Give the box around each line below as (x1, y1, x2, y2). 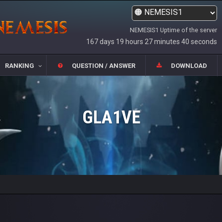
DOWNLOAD (171, 62, 208, 70)
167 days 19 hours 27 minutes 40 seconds (86, 38, 217, 46)
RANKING (4, 62, 34, 70)
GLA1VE (82, 107, 140, 128)
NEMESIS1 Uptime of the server (130, 26, 217, 34)
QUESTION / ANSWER (72, 62, 135, 70)
